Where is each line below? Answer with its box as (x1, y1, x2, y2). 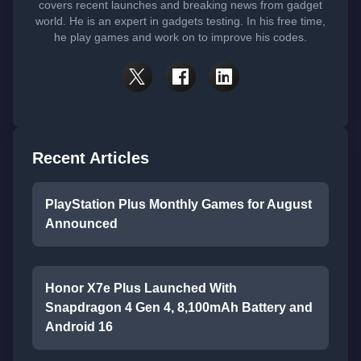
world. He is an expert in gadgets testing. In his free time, (35, 15, 326, 27)
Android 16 (45, 320, 113, 334)
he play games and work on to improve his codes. (54, 31, 307, 44)
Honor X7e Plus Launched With (45, 281, 237, 295)
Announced (45, 217, 118, 230)
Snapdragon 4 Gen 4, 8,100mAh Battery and (45, 301, 313, 314)
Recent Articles (32, 149, 149, 167)
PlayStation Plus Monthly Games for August (45, 197, 312, 211)
